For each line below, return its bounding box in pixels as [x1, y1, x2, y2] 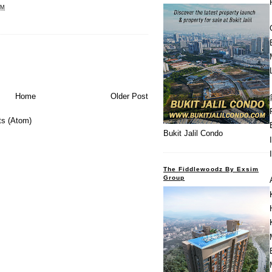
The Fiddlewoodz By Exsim [163, 165, 259, 172]
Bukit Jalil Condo [163, 129, 223, 138]
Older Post [110, 91, 148, 101]
